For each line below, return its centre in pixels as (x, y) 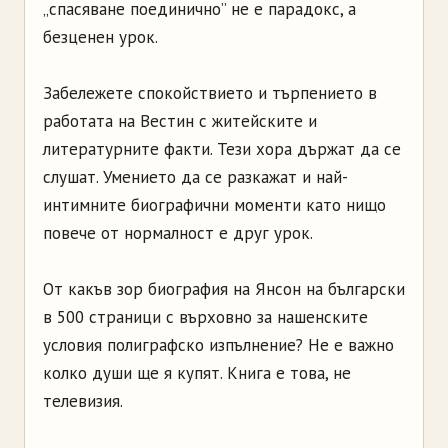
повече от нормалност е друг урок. (178, 233)
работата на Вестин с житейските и (180, 121)
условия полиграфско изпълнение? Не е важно (218, 345)
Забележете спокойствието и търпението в (210, 93)
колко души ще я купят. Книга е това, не (197, 373)
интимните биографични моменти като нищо (214, 205)
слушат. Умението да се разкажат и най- (195, 177)
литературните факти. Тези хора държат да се (222, 149)
